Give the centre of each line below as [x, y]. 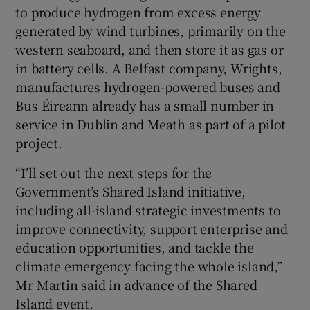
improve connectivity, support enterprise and [152, 228]
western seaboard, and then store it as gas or [149, 49]
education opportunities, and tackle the [135, 247]
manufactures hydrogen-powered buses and [148, 86]
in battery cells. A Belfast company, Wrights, [149, 67]
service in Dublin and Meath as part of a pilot [151, 124]
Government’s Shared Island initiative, [130, 191]
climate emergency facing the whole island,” [149, 265]
